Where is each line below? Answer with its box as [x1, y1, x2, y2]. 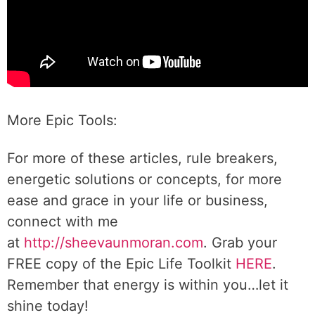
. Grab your [203, 234, 277, 251]
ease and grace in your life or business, [7, 192, 268, 209]
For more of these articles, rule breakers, [7, 150, 278, 167]
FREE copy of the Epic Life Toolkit [7, 255, 236, 272]
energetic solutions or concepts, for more [7, 171, 282, 188]
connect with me [7, 213, 118, 230]
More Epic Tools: [7, 112, 117, 129]
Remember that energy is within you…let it [7, 276, 288, 293]
